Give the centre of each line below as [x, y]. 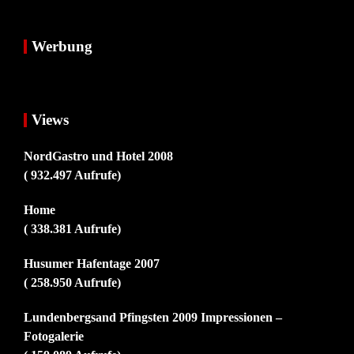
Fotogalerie [54, 336]
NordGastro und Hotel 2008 [98, 156]
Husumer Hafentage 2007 [92, 263]
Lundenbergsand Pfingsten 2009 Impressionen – [153, 317]
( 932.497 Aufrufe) [72, 175]
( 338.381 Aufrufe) [72, 228]
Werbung [62, 46]
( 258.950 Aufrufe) [72, 282]
